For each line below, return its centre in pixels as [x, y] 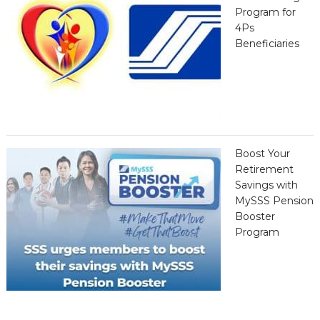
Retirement [264, 170]
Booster [255, 217]
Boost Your [262, 154]
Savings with [266, 185]
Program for [265, 12]
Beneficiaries [267, 44]
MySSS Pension [274, 201]
